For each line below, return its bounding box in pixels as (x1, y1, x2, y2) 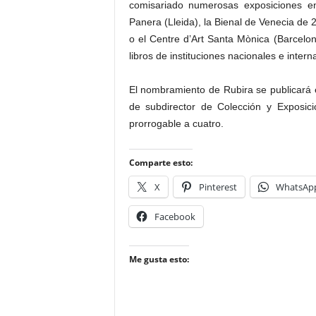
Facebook (154, 210, 195, 223)
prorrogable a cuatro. (128, 118, 224, 129)
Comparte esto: (128, 157, 193, 169)
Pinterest (198, 181, 237, 193)
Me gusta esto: (128, 253, 189, 265)
